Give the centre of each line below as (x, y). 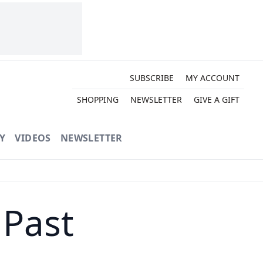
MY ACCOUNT (212, 77)
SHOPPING (97, 99)
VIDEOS (33, 138)
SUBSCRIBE (151, 77)
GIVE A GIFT (216, 99)
